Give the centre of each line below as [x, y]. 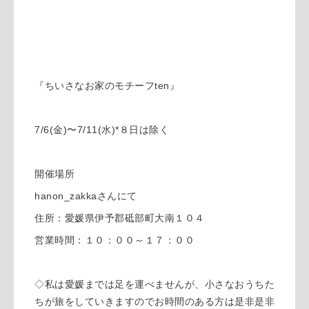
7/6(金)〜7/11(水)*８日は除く [102, 129]
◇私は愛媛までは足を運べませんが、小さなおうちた [154, 284]
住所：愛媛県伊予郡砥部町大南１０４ [120, 218]
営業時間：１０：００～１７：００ [114, 240]
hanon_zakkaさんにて [86, 196]
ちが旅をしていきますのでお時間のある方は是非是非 [154, 301]
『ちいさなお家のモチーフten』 [107, 85]
